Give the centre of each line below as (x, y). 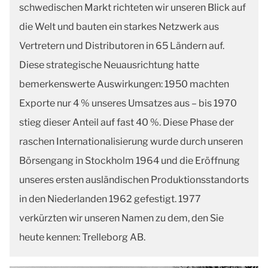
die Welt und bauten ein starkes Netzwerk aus (119, 27)
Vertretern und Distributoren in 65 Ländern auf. (122, 46)
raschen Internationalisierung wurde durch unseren (131, 141)
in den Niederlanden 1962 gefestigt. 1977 (110, 199)
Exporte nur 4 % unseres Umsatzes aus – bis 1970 (128, 103)
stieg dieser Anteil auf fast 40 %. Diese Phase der (127, 122)
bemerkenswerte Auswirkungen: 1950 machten (124, 84)
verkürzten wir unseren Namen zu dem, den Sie (121, 218)
